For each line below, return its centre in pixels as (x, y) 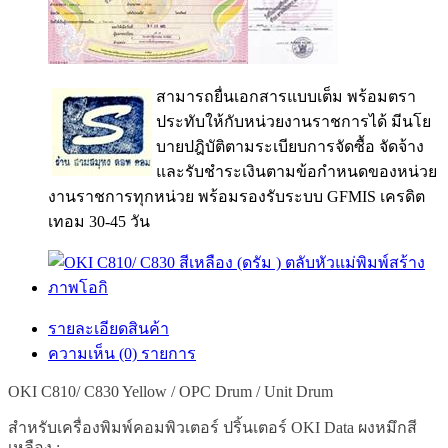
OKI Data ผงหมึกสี (354, 427)
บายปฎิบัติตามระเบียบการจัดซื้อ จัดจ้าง (290, 146)
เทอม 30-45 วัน (99, 221)
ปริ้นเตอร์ (257, 427)
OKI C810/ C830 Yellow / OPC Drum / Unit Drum (170, 391)
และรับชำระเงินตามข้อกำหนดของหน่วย (296, 171)
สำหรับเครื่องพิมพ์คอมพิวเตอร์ (115, 427)
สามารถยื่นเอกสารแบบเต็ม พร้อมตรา (286, 96)
